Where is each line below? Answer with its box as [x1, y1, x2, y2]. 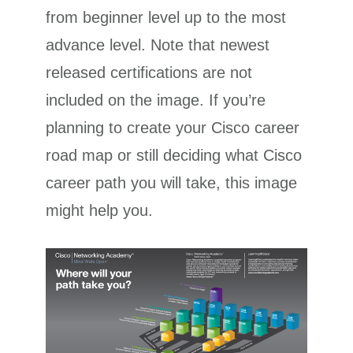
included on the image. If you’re [46, 91, 266, 109]
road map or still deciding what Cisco [46, 146, 303, 164]
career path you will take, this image [46, 173, 298, 191]
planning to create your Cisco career [46, 118, 300, 136]
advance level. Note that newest [46, 35, 270, 54]
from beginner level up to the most [46, 8, 287, 26]
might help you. [46, 201, 154, 219]
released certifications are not [46, 63, 253, 81]
